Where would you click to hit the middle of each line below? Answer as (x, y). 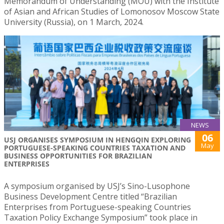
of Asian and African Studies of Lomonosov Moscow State (112, 12)
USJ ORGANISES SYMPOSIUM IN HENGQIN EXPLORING (97, 139)
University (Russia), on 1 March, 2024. (74, 22)
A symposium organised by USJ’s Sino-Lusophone (97, 186)
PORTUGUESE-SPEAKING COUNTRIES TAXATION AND (95, 147)
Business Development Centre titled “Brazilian (90, 196)
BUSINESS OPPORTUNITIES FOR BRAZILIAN (78, 155)
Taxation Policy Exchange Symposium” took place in (101, 217)
